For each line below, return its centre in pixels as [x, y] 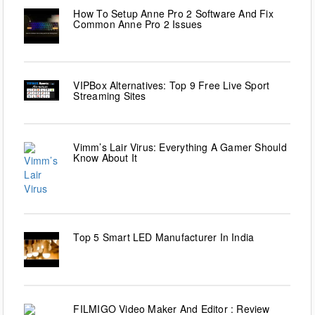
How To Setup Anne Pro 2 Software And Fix [173, 14]
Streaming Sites [110, 96]
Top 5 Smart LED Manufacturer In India [164, 237]
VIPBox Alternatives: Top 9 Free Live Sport [172, 85]
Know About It [105, 158]
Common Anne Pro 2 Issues [138, 24]
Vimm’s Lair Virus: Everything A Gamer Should [180, 147]
